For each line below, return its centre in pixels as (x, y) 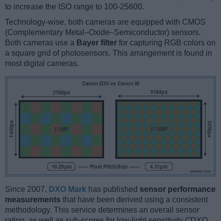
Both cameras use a (41, 43)
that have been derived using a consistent (134, 199)
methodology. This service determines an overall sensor (102, 210)
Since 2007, (27, 189)
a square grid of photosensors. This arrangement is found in (109, 53)
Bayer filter (97, 43)
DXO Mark (68, 189)
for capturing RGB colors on (166, 43)
